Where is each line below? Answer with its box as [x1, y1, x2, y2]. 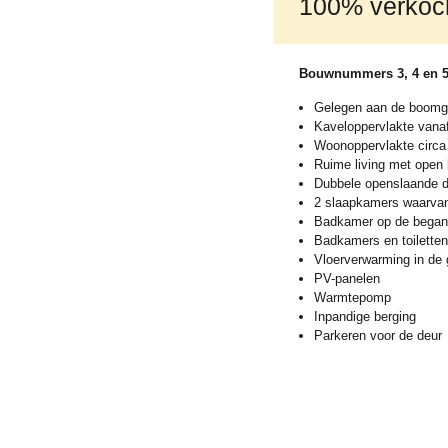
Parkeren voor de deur [314, 327, 442, 343]
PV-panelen [314, 270, 380, 286]
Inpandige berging [314, 308, 416, 324]
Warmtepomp [314, 289, 391, 305]
